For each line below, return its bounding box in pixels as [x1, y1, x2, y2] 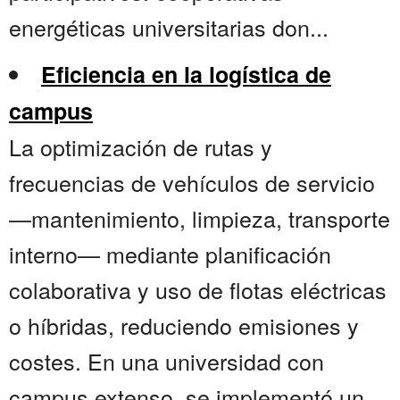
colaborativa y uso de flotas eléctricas [9, 273, 387, 306]
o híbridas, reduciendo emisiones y [9, 309, 359, 342]
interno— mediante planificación [9, 237, 331, 271]
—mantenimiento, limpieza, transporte [9, 202, 390, 235]
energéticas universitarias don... [9, 11, 329, 44]
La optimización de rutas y [9, 130, 272, 163]
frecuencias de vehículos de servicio [9, 166, 375, 199]
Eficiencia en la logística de [41, 58, 331, 91]
